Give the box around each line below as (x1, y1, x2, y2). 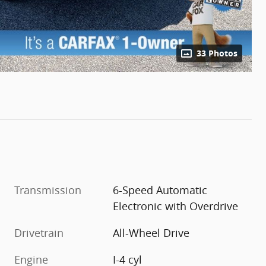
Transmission (14, 182, 81, 197)
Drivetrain (14, 225, 64, 240)
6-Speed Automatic (113, 182, 208, 197)
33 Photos (197, 47, 237, 59)
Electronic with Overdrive (113, 198, 239, 213)
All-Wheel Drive (113, 225, 190, 240)
